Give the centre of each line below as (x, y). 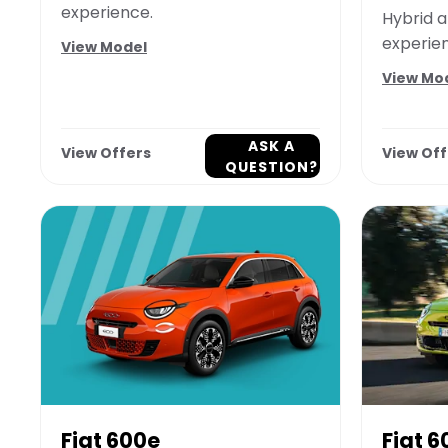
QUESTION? (271, 166)
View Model (104, 47)
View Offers (106, 152)
